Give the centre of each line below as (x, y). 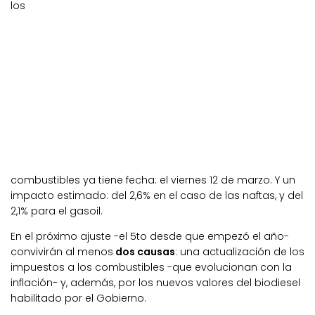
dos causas (144, 252)
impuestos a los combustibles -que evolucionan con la (151, 268)
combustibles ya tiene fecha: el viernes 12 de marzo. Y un (153, 180)
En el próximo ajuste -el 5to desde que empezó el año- (150, 237)
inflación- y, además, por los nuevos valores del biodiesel (155, 283)
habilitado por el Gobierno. (78, 298)
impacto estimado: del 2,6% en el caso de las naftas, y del (157, 196)
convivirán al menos (62, 252)
